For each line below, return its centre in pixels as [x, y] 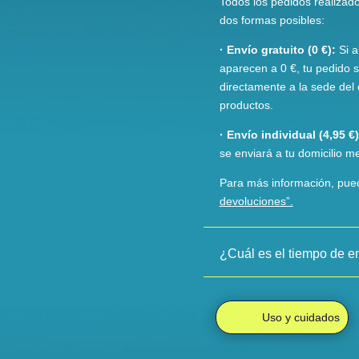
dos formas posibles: [272, 20]
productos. [246, 105]
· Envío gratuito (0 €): [277, 49]
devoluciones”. [256, 201]
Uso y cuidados [301, 318]
